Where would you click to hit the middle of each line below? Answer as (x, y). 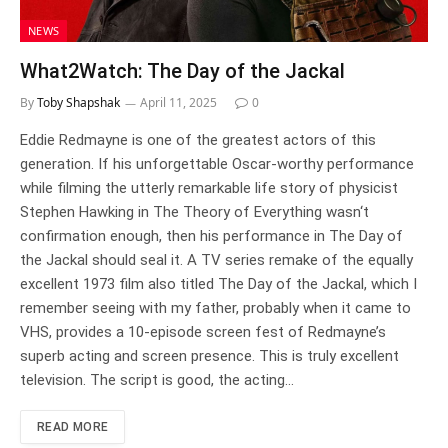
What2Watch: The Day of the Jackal (182, 71)
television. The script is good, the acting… (157, 380)
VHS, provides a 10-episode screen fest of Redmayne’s (203, 332)
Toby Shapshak (78, 103)
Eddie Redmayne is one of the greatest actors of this (198, 140)
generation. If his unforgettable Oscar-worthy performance (217, 164)
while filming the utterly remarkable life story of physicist (209, 188)
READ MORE (73, 427)
